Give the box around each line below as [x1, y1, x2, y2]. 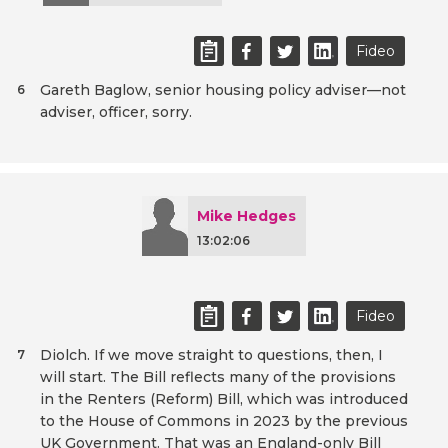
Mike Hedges [197, 207, 296, 226]
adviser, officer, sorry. [40, 103, 192, 122]
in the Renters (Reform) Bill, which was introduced [40, 390, 408, 409]
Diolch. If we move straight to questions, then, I [40, 346, 383, 365]
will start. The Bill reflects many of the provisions [40, 368, 396, 387]
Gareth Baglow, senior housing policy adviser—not [40, 81, 406, 100]
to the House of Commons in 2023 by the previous [40, 412, 408, 431]
